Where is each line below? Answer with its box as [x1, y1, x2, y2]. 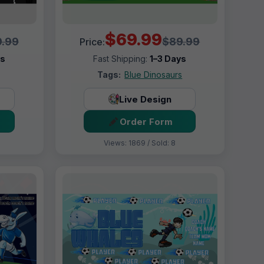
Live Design [118, 93, 171, 105]
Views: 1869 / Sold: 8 [104, 138, 176, 148]
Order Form [119, 115, 173, 127]
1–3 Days [150, 54, 187, 64]
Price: [80, 36, 105, 48]
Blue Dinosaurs [124, 70, 183, 80]
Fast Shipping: [93, 54, 150, 64]
